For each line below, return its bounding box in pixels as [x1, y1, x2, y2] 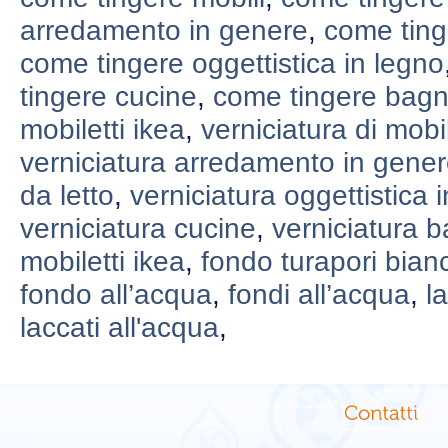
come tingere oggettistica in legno [20, 46, 444, 79]
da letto [20, 178, 114, 211]
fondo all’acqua [20, 277, 212, 310]
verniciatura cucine [20, 211, 256, 244]
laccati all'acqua [20, 310, 219, 343]
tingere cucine [20, 79, 197, 112]
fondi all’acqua [228, 277, 410, 310]
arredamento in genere [20, 13, 308, 46]
